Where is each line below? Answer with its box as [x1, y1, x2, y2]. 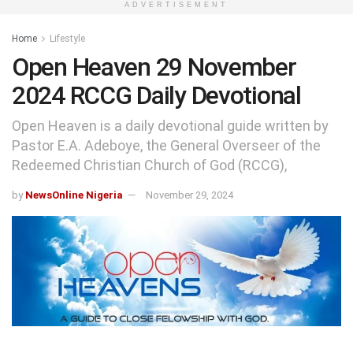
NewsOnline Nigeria [25, 188, 123, 201]
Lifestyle [50, 33, 85, 44]
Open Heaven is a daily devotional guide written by [12, 117, 329, 134]
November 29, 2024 [146, 188, 233, 201]
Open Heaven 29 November [12, 52, 296, 82]
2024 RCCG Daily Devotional [12, 80, 301, 110]
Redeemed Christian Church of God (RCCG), [12, 156, 287, 173]
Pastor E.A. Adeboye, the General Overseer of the [12, 136, 321, 154]
